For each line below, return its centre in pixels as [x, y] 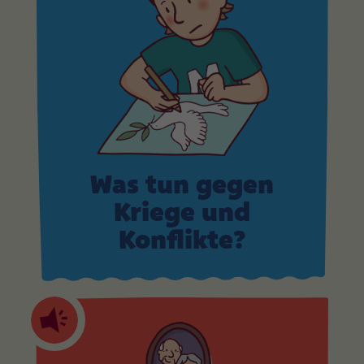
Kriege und [182, 214]
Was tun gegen [182, 187]
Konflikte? [182, 242]
